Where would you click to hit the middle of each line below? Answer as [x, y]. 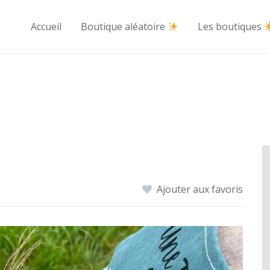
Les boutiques [231, 27]
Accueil [46, 27]
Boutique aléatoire [124, 27]
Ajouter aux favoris [200, 189]
